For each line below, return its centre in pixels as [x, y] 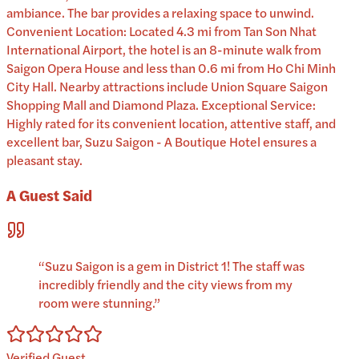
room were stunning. [96, 303]
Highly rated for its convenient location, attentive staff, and [171, 123]
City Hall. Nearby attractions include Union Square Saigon [167, 86]
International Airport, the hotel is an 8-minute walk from [164, 49]
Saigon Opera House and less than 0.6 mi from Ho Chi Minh [171, 67]
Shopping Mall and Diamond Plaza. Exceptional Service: [161, 104]
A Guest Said [49, 195]
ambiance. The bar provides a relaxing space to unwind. [160, 12]
